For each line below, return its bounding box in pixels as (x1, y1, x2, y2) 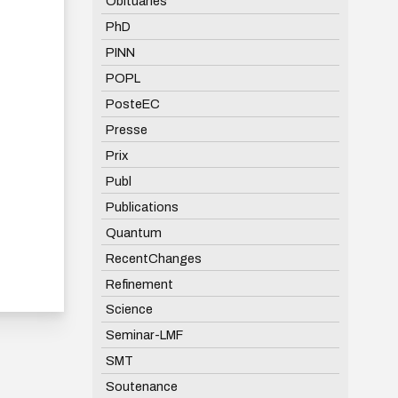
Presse (105, 122, 147, 137)
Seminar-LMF (105, 328, 183, 343)
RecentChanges (105, 251, 202, 266)
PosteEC (105, 96, 160, 111)
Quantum (105, 225, 162, 240)
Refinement (105, 276, 173, 291)
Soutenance (105, 379, 178, 394)
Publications (105, 199, 179, 214)
